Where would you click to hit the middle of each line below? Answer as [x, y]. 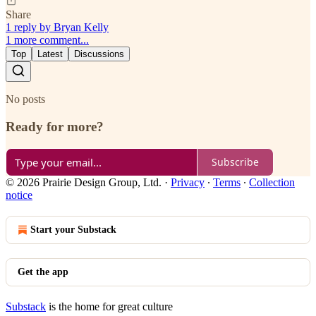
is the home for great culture [109, 306]
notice [19, 195]
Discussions [99, 54]
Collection [272, 182]
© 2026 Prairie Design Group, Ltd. [84, 182]
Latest [50, 54]
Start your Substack [73, 229]
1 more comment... [47, 40]
